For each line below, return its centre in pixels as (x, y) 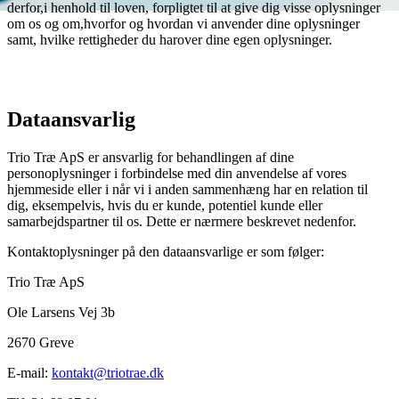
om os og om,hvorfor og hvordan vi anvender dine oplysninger (183, 23)
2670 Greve (41, 342)
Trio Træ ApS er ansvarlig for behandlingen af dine (151, 157)
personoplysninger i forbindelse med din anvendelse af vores (177, 173)
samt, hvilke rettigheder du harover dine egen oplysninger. (170, 39)
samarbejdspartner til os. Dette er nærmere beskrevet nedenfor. (182, 221)
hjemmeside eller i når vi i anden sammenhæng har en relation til (187, 189)
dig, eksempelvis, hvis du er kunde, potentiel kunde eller (165, 205)
